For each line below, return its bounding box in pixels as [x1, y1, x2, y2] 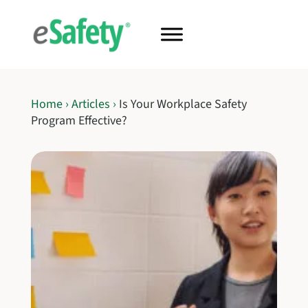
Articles [71, 95, 110, 113]
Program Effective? [30, 111, 127, 129]
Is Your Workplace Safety [118, 95, 247, 113]
